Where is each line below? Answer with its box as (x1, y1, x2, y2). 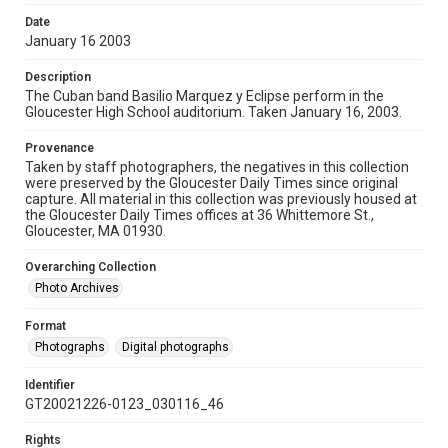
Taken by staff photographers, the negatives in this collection (25, 159, 409, 175)
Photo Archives (35, 281, 119, 295)
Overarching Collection (25, 260, 156, 274)
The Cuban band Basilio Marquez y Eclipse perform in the (25, 88, 384, 104)
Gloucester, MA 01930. (25, 223, 166, 239)
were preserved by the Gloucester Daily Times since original (25, 175, 398, 191)
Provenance (25, 141, 94, 155)
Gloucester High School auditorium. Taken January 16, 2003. (25, 104, 402, 120)
